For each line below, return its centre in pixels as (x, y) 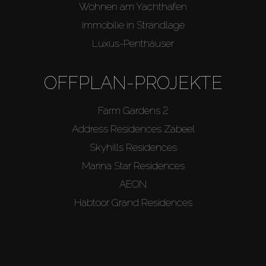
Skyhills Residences (133, 147)
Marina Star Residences (133, 165)
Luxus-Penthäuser (133, 43)
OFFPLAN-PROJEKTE (133, 83)
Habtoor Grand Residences (133, 202)
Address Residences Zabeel (133, 129)
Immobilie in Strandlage (133, 25)
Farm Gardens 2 (133, 110)
